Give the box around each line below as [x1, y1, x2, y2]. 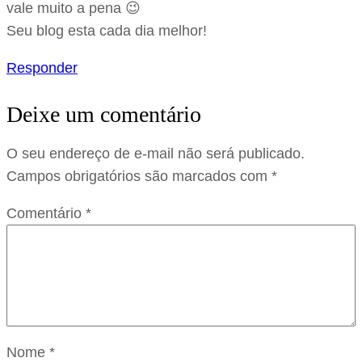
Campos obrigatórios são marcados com [6, 168, 271, 185]
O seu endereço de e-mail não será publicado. [6, 145, 305, 162]
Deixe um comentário [6, 102, 201, 128]
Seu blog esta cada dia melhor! [6, 23, 207, 40]
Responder [6, 60, 78, 77]
